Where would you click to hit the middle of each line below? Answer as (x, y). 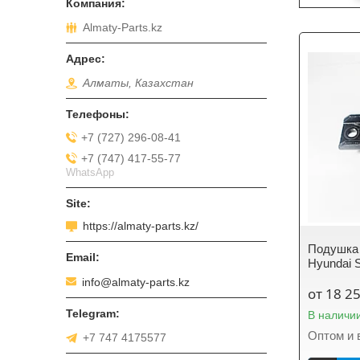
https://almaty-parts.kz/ (141, 226)
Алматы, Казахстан (138, 83)
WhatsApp (90, 172)
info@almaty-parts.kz (136, 282)
